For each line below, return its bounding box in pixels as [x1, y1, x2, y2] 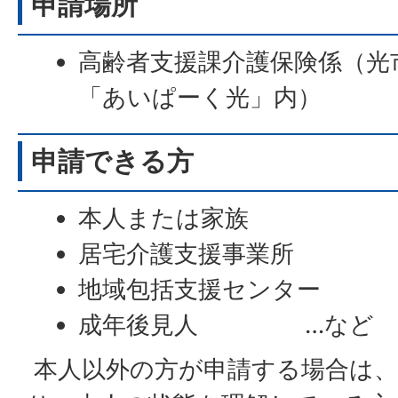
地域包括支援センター [78, 275, 322, 304]
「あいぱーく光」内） [78, 83, 337, 112]
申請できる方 [31, 147, 194, 176]
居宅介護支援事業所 [78, 239, 302, 268]
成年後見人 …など [78, 310, 375, 339]
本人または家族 [78, 203, 250, 233]
